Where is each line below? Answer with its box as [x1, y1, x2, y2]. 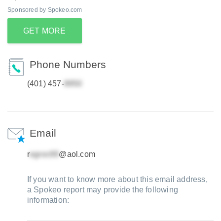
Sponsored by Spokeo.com [7, 6, 82, 13]
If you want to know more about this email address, [27, 175, 208, 184]
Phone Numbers [29, 59, 106, 70]
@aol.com [59, 150, 96, 158]
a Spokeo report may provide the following [27, 185, 179, 194]
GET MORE [23, 27, 66, 35]
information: [27, 196, 70, 204]
